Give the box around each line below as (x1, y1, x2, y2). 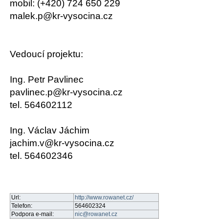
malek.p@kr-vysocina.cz (10, 10, 113, 21)
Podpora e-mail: (11, 211, 54, 218)
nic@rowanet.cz (75, 211, 117, 218)
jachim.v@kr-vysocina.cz (10, 137, 114, 148)
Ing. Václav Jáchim (10, 125, 89, 135)
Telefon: (11, 203, 32, 209)
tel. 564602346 (10, 150, 73, 161)
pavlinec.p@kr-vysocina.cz (10, 87, 123, 97)
